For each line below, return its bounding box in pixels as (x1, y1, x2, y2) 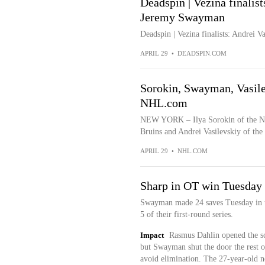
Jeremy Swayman (140, 11, 225, 24)
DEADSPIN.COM (177, 50, 227, 57)
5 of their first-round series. (140, 210, 233, 219)
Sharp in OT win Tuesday (140, 179, 262, 193)
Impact (140, 231, 164, 240)
